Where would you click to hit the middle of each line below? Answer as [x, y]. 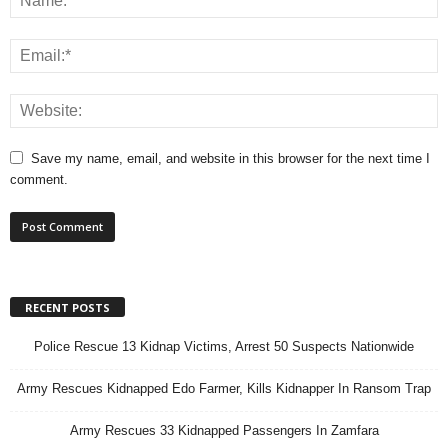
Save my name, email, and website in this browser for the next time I [230, 158]
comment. [39, 179]
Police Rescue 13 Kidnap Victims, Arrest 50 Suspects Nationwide [224, 347]
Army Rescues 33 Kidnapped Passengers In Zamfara [224, 431]
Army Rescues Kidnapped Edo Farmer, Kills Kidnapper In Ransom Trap [224, 389]
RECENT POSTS [67, 308]
